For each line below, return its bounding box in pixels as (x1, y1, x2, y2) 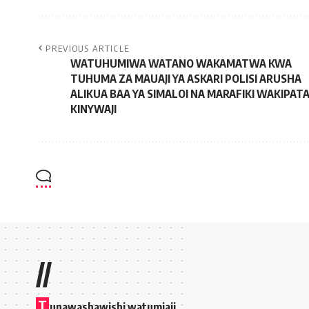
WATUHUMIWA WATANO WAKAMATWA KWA (70, 56, 292, 70)
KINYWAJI (70, 101, 117, 116)
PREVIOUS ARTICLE (46, 42, 130, 54)
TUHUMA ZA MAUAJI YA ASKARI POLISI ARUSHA (70, 71, 301, 86)
